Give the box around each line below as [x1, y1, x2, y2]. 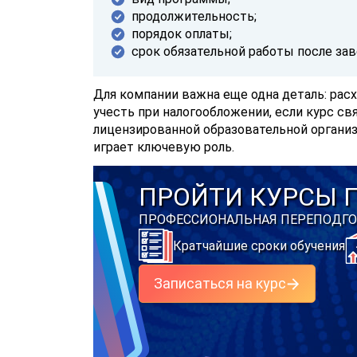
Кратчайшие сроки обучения [172, 238, 345, 253]
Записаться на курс [153, 275, 286, 292]
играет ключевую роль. [93, 139, 234, 155]
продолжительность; [131, 9, 257, 24]
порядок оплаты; [131, 26, 232, 41]
